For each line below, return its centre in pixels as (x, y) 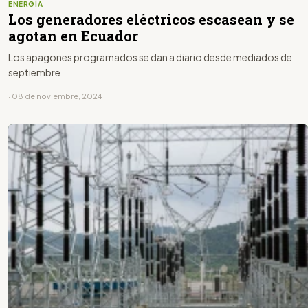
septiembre (34, 72)
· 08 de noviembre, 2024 (55, 96)
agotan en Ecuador (73, 35)
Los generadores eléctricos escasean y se (151, 19)
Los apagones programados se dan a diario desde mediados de (150, 57)
